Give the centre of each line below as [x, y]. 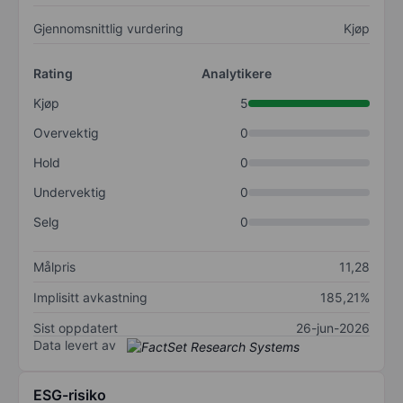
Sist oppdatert [76, 328]
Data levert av [75, 345]
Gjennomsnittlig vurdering [108, 29]
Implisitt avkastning [90, 298]
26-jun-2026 [333, 328]
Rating [53, 74]
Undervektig [70, 193]
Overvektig [66, 133]
